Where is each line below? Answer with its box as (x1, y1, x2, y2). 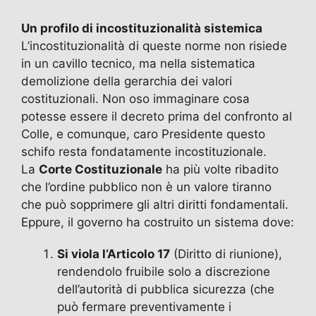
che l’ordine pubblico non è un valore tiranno (21, 179, 272, 194)
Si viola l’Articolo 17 (57, 246, 170, 261)
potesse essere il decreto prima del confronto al (21, 109, 292, 123)
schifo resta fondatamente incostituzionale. (21, 144, 270, 159)
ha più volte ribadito (162, 162, 279, 176)
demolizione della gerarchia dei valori (21, 73, 232, 88)
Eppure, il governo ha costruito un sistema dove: (21, 214, 294, 229)
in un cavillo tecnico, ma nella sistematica (21, 56, 255, 71)
